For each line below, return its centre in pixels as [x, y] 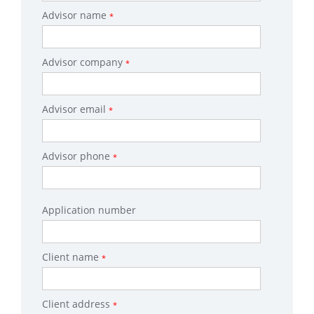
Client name [72, 257]
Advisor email [75, 109]
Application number [90, 210]
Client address [77, 304]
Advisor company [84, 62]
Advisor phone [77, 156]
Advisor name [76, 15]
